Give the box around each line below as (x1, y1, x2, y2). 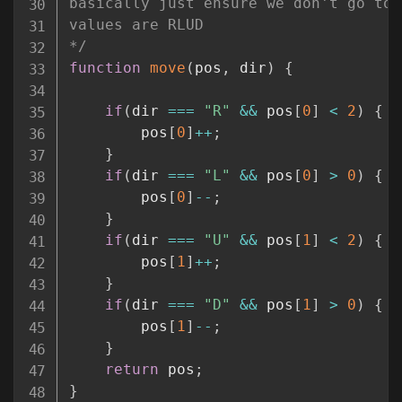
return (104, 361, 159, 379)
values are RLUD (68, 16, 204, 34)
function (68, 59, 141, 77)
